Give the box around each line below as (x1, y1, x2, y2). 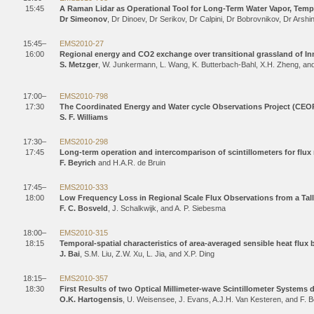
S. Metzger (60, 60, 98, 69)
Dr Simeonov (60, 15, 107, 23)
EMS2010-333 (60, 183, 108, 191)
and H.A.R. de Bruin (96, 158, 165, 167)
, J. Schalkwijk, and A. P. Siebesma (108, 204, 226, 212)
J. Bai (60, 250, 80, 258)
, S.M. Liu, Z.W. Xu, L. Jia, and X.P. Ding (80, 250, 214, 258)
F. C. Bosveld (60, 204, 108, 212)
